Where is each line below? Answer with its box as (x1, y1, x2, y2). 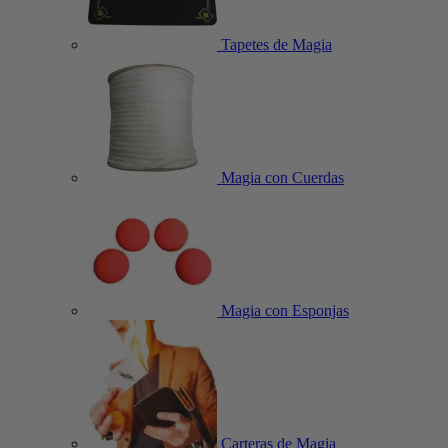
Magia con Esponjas (217, 302, 349, 319)
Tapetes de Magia (217, 36, 332, 53)
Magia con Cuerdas (217, 169, 344, 186)
